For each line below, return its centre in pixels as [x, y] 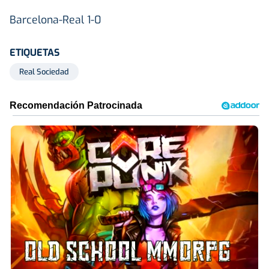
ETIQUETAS [35, 52]
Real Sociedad [44, 71]
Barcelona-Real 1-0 [56, 20]
